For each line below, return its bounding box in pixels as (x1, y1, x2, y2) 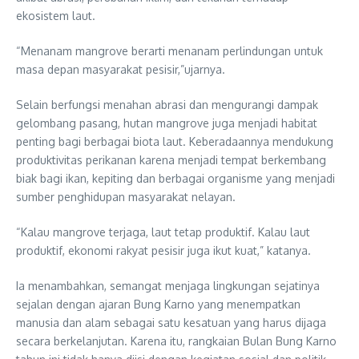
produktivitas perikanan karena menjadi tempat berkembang (16, 153, 326, 167)
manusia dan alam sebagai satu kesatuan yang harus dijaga (16, 316, 326, 330)
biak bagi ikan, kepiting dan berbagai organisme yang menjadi (16, 171, 335, 186)
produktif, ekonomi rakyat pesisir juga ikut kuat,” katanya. (16, 244, 311, 258)
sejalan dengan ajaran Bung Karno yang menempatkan (16, 297, 301, 312)
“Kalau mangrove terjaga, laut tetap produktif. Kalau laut (16, 225, 310, 240)
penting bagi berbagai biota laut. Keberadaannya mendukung (16, 135, 333, 149)
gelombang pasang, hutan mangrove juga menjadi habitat (16, 116, 317, 131)
